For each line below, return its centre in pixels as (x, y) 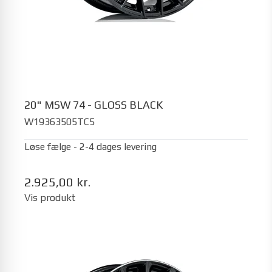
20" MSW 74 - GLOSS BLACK (93, 104)
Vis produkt (50, 198)
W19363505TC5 (59, 122)
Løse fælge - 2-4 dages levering (90, 147)
